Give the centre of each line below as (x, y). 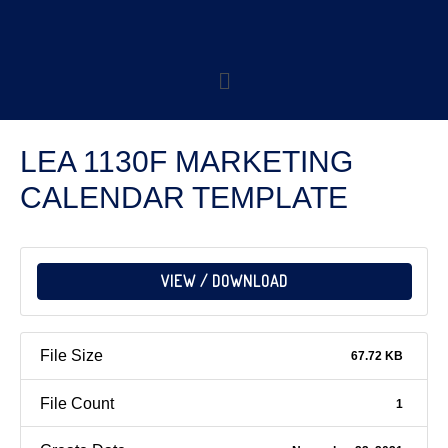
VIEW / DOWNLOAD (224, 280)
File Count (77, 403)
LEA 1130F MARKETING (186, 161)
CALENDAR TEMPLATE (184, 197)
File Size (72, 356)
